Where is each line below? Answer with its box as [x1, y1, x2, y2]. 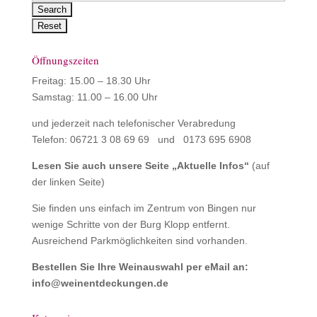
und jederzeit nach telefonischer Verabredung [31, 117, 236, 129]
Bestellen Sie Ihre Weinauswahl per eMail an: [31, 261, 248, 272]
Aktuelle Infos [176, 160, 244, 171]
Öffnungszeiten [31, 53, 99, 67]
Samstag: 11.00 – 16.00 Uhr [31, 91, 158, 103]
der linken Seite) [31, 176, 105, 188]
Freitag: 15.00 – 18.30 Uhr [31, 75, 151, 86]
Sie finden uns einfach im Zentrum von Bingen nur [31, 202, 256, 214]
